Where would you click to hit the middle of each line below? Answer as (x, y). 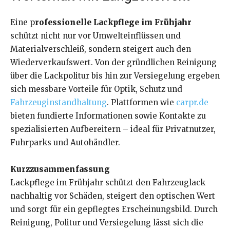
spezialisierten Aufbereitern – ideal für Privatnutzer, (113, 129)
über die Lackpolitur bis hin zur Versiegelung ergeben (115, 76)
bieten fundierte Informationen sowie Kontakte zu (108, 116)
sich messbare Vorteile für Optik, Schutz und (96, 89)
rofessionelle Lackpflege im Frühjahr (113, 23)
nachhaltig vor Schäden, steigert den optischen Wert (113, 196)
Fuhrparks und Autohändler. (65, 143)
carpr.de (192, 103)
